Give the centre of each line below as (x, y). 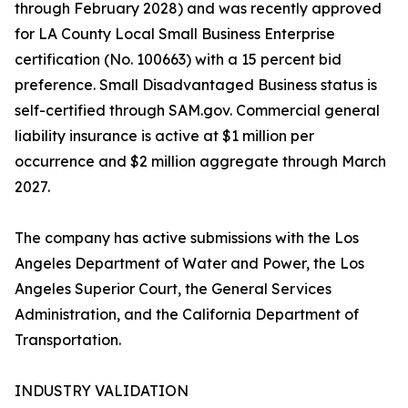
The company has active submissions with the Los (187, 238)
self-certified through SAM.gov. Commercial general (197, 111)
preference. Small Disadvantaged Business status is (196, 85)
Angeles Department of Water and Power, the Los (189, 264)
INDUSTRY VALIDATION (102, 391)
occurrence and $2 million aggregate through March (200, 162)
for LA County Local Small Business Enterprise (175, 34)
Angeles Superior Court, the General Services (173, 289)
